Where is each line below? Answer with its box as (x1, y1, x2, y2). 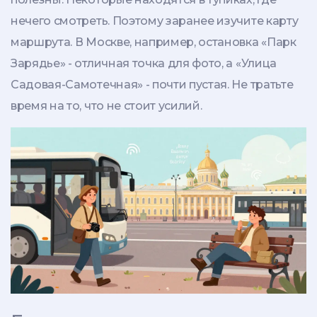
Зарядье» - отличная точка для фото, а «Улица (11, 56, 277, 70)
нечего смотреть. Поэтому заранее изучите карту (11, 13, 299, 28)
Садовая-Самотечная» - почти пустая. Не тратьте (11, 77, 294, 91)
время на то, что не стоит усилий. (11, 98, 202, 113)
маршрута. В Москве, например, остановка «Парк (11, 35, 296, 49)
